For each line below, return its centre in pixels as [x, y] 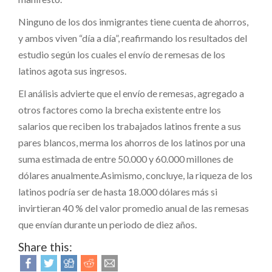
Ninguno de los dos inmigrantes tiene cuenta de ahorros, [133, 21]
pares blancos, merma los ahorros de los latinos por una [132, 142]
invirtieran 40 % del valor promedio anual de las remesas [134, 208]
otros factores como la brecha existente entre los [120, 109]
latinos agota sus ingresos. [72, 70]
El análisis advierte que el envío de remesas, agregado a [131, 93]
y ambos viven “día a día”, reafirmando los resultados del [133, 38]
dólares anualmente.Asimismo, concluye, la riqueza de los [135, 175]
